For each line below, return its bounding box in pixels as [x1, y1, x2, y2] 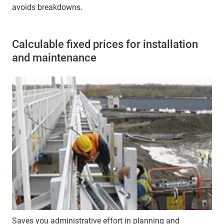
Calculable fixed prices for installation [12, 38, 198, 51]
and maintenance [12, 51, 96, 64]
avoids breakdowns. [12, 2, 82, 12]
